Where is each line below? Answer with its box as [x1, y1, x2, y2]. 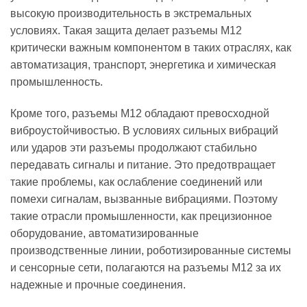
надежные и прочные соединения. [10, 279, 186, 291]
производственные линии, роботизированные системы [10, 245, 291, 257]
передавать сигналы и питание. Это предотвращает [10, 159, 275, 171]
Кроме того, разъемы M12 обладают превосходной [10, 108, 269, 120]
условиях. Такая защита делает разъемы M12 [10, 25, 242, 37]
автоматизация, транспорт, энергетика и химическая [10, 59, 276, 71]
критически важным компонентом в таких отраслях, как [10, 42, 291, 54]
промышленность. [10, 76, 103, 88]
